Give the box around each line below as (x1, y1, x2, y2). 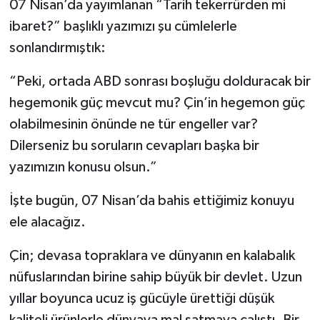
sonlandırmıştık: (9, 40, 106, 55)
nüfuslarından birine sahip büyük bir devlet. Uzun (9, 269, 302, 284)
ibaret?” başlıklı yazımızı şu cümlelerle (9, 19, 237, 34)
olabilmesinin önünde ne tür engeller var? (9, 116, 258, 131)
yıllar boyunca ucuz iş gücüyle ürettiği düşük (9, 291, 274, 306)
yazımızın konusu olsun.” (9, 159, 157, 174)
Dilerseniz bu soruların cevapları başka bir (9, 138, 259, 153)
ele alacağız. (9, 214, 86, 229)
